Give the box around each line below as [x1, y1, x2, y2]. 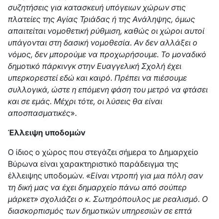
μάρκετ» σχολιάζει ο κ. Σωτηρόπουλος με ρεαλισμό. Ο [8, 194, 208, 204]
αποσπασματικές [8, 108, 70, 118]
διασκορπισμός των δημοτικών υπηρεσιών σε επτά [8, 206, 192, 216]
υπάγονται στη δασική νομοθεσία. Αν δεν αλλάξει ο [8, 38, 197, 47]
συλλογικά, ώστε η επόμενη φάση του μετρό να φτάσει [8, 85, 208, 94]
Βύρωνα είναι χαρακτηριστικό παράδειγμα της [8, 159, 178, 169]
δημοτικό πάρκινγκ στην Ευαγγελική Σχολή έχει [8, 61, 181, 71]
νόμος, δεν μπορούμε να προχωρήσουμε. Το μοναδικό [8, 49, 206, 59]
